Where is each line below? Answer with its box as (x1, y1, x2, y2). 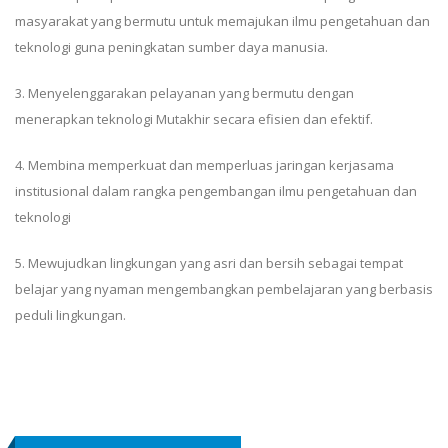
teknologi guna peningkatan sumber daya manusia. (15, 38, 328, 56)
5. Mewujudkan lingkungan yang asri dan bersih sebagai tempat (15, 254, 403, 272)
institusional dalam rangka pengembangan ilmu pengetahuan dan (15, 182, 417, 200)
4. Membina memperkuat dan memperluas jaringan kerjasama (15, 156, 394, 174)
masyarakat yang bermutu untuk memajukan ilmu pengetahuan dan (15, 12, 430, 30)
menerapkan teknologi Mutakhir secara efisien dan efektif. (15, 110, 373, 128)
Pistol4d (129, 306, 177, 324)
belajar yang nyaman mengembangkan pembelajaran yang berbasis (15, 280, 433, 298)
